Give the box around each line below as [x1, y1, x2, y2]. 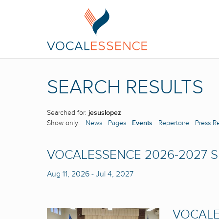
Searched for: [47, 109, 88, 117]
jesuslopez [88, 109, 121, 117]
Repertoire [158, 119, 189, 128]
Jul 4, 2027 [96, 169, 133, 179]
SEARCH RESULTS [47, 76, 203, 99]
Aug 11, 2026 [47, 169, 89, 179]
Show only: [47, 119, 86, 128]
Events [132, 119, 153, 128]
